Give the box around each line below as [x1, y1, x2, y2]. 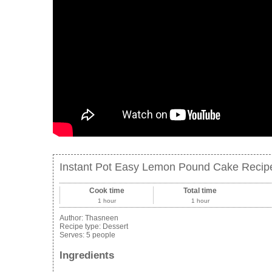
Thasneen [85, 214, 118, 223]
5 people [86, 231, 115, 240]
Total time [183, 186, 217, 195]
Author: [59, 214, 85, 223]
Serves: [59, 231, 86, 240]
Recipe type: [59, 222, 103, 231]
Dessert [103, 222, 128, 231]
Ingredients [59, 250, 114, 262]
